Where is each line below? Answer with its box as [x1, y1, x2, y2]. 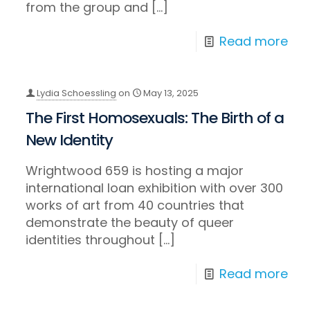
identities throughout [26, 231, 156, 249]
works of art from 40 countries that [26, 197, 245, 215]
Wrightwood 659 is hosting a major [26, 162, 244, 180]
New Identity [26, 129, 113, 152]
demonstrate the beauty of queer [26, 214, 235, 232]
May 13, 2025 [143, 86, 199, 100]
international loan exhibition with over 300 [26, 179, 284, 197]
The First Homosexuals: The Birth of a [26, 107, 284, 129]
